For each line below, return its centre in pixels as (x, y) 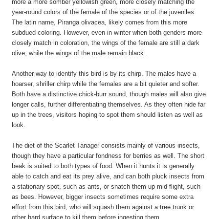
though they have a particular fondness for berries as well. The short (108, 156)
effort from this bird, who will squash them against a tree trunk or (103, 207)
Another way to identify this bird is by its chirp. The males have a (104, 74)
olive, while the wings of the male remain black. (79, 53)
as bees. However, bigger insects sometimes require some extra (103, 197)
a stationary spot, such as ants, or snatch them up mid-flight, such (106, 186)
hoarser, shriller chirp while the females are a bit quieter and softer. (106, 84)
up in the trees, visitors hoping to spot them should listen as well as (107, 115)
